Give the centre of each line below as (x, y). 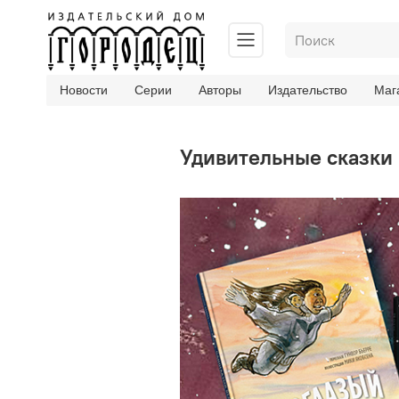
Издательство (308, 90)
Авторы (220, 90)
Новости (84, 90)
